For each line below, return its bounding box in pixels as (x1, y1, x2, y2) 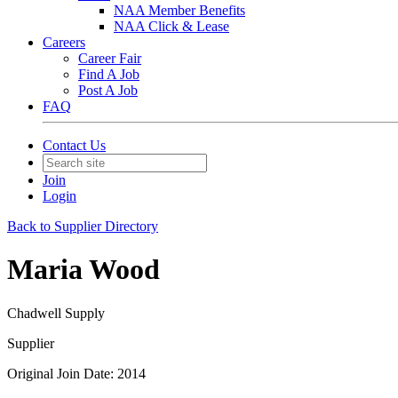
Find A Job (78, 67, 139, 82)
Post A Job (78, 83, 138, 98)
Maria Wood (7, 253, 160, 286)
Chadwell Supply (7, 305, 105, 321)
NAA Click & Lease (114, 19, 229, 34)
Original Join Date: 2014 (7, 365, 146, 381)
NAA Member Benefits (114, 3, 245, 18)
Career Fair (78, 51, 141, 66)
